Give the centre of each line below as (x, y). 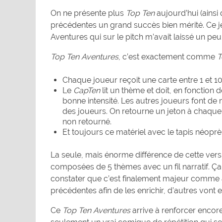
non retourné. (87, 122)
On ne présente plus (88, 13)
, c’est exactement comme (168, 57)
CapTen (87, 91)
